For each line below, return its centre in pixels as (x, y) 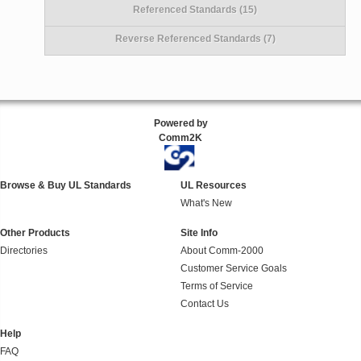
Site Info (199, 233)
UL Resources (214, 186)
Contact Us (205, 304)
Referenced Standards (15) (195, 9)
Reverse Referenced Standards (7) (195, 38)
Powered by (180, 123)
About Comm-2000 (222, 251)
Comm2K (180, 137)
